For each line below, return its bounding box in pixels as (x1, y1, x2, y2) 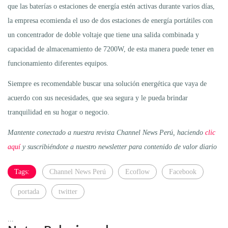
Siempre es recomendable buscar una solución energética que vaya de (8, 79, 207, 88)
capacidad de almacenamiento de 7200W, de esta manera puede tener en (8, 45, 214, 53)
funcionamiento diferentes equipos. (8, 59, 108, 67)
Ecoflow (125, 167, 150, 176)
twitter (59, 187, 77, 195)
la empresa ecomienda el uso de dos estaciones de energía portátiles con (8, 16, 213, 24)
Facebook (169, 167, 196, 176)
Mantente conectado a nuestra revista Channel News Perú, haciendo (8, 128, 205, 136)
